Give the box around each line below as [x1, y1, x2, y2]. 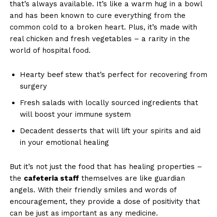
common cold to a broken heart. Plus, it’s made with [10, 22, 197, 31]
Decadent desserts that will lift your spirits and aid [20, 126, 201, 135]
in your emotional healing [20, 138, 109, 147]
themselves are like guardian [79, 173, 185, 183]
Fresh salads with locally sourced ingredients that [20, 98, 198, 107]
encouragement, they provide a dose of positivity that [10, 197, 200, 206]
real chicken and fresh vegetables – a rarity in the [10, 34, 190, 43]
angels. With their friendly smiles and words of [10, 185, 176, 194]
